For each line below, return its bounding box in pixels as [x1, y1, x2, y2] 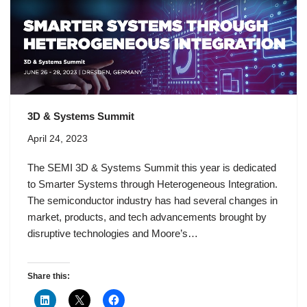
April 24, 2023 [27, 134, 88, 145]
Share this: [27, 271, 70, 282]
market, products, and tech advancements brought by [27, 211, 267, 223]
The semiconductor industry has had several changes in [27, 195, 278, 207]
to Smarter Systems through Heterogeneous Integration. [27, 178, 278, 191]
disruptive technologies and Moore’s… [27, 228, 201, 240]
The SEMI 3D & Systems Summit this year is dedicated [27, 162, 276, 174]
